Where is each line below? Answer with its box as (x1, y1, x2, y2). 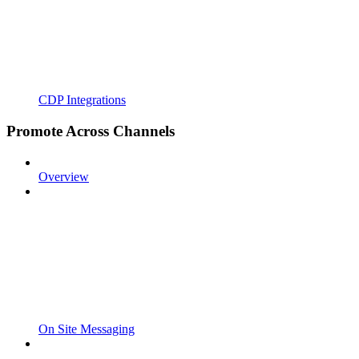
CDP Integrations (38, 93, 126, 107)
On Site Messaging (38, 321, 135, 336)
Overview (38, 169, 89, 184)
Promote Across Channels (6, 122, 175, 139)
